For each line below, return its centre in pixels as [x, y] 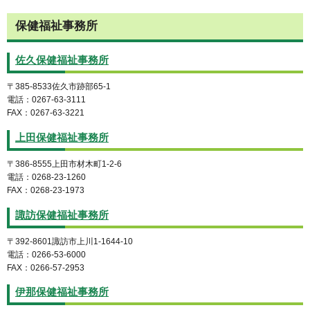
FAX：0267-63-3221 [46, 112]
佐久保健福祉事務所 [62, 60]
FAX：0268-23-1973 [46, 190]
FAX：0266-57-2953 [46, 267]
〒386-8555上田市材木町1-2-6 [64, 164]
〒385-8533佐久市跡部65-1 [59, 86]
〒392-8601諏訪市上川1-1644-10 [70, 241]
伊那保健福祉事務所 [62, 292]
